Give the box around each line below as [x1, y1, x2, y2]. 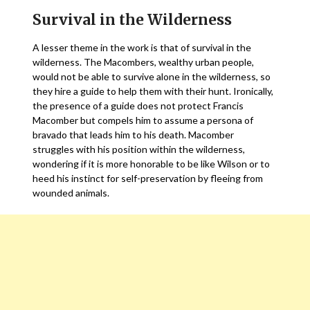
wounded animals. [33, 187, 112, 199]
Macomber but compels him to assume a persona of [33, 114, 254, 126]
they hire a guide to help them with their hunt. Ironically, [33, 85, 274, 97]
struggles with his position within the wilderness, [33, 143, 246, 155]
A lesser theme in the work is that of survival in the [33, 42, 252, 53]
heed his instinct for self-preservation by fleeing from [33, 172, 264, 184]
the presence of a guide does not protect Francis [33, 100, 244, 111]
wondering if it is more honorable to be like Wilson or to [33, 158, 271, 170]
